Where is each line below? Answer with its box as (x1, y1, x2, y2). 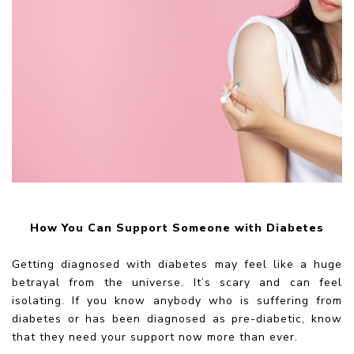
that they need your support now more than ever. (12, 329, 298, 345)
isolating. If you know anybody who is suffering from (12, 292, 342, 308)
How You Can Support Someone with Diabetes (30, 220, 324, 235)
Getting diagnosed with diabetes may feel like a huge (12, 256, 342, 272)
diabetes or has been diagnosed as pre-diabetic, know (12, 311, 342, 326)
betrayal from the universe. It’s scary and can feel (12, 274, 342, 290)
